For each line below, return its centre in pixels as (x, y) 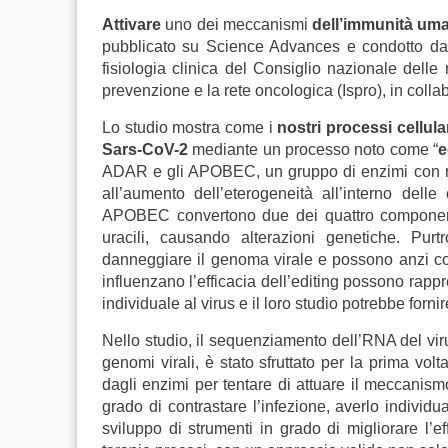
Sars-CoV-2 (147, 149)
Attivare (134, 24)
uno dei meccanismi (239, 24)
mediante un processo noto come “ (315, 149)
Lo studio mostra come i (190, 127)
